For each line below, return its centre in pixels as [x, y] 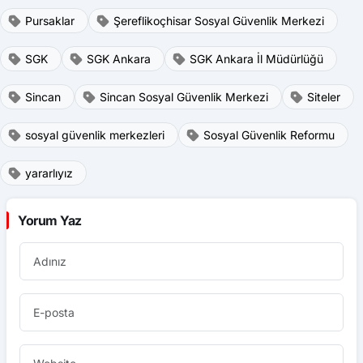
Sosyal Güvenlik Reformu [269, 135]
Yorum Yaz [50, 220]
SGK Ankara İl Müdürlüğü [256, 59]
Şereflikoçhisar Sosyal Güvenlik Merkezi [219, 21]
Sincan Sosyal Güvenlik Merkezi [184, 97]
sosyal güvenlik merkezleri [95, 135]
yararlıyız [49, 173]
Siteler [324, 97]
